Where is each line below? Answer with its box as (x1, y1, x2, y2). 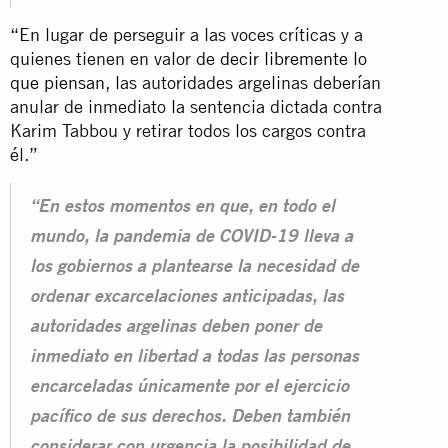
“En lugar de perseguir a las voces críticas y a (10, 23, 363, 45)
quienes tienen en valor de (10, 47, 220, 69)
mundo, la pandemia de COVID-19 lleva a (30, 228, 353, 247)
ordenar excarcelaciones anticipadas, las (30, 288, 344, 307)
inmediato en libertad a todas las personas (30, 348, 359, 367)
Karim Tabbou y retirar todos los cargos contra (10, 119, 366, 141)
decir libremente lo (220, 47, 367, 69)
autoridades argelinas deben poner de (30, 318, 322, 337)
